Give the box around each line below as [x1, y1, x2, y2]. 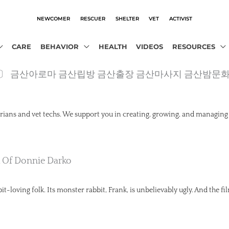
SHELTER [115, 15, 139, 21]
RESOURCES [172, 42, 215, 51]
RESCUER [80, 15, 105, 21]
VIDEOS [136, 42, 164, 51]
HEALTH [98, 42, 127, 51]
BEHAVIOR [40, 42, 79, 51]
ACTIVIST [169, 15, 193, 21]
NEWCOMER [36, 15, 70, 21]
